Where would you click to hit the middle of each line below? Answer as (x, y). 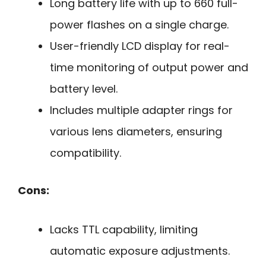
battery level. (84, 88)
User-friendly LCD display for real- (140, 46)
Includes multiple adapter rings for (141, 110)
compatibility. (85, 153)
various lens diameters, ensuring (136, 131)
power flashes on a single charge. (139, 24)
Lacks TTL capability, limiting (124, 230)
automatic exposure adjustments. (140, 251)
